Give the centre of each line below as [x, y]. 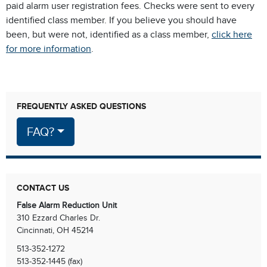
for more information [49, 49]
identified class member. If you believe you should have [121, 20]
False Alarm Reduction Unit [67, 205]
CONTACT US [43, 188]
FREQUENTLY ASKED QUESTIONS [81, 106]
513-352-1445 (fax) [49, 261]
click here [232, 35]
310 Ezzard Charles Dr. [58, 218]
